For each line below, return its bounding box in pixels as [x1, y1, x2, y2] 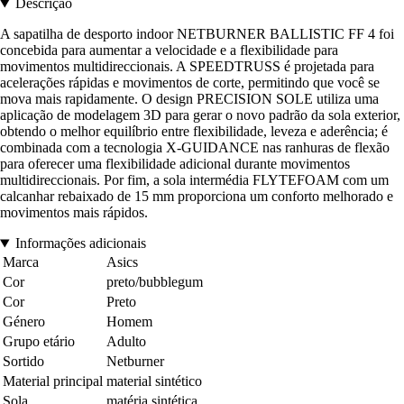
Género [3, 314, 45, 330]
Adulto [106, 334, 146, 350]
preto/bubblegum [106, 274, 203, 290]
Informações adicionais [14, 235, 146, 252]
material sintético [106, 373, 202, 390]
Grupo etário [3, 334, 75, 350]
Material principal [3, 373, 103, 390]
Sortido [3, 353, 44, 370]
